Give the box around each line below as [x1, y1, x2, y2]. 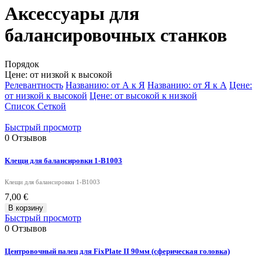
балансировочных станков [5, 25, 227, 46]
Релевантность [5, 80, 63, 90]
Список [5, 101, 35, 111]
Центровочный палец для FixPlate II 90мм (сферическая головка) [5, 247, 230, 256]
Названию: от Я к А [147, 80, 227, 90]
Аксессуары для [5, 3, 139, 25]
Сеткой [37, 101, 66, 111]
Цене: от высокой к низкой [89, 90, 197, 101]
